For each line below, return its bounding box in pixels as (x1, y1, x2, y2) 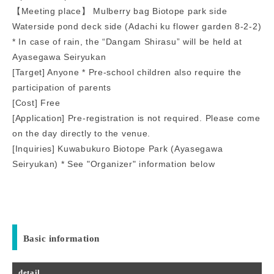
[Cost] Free (12, 97, 61, 108)
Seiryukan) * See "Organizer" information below (12, 158, 215, 169)
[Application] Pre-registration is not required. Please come (12, 113, 261, 123)
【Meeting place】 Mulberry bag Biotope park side (12, 6, 228, 16)
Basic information (23, 233, 100, 243)
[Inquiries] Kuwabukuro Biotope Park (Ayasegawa (12, 143, 223, 154)
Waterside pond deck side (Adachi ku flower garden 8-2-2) (12, 21, 262, 31)
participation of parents (12, 82, 111, 92)
